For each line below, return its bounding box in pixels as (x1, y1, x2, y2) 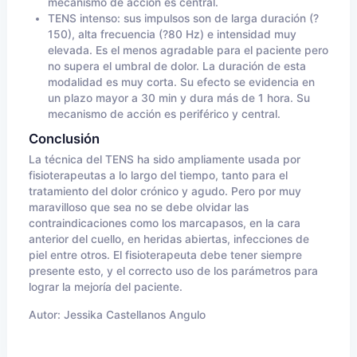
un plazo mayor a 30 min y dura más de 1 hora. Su (48, 92, 310, 104)
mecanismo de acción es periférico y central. (48, 108, 280, 120)
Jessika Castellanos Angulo (64, 308, 206, 321)
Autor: (29, 308, 64, 321)
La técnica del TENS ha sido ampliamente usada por (29, 153, 300, 166)
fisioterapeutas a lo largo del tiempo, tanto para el (29, 169, 288, 182)
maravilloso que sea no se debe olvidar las (29, 201, 249, 214)
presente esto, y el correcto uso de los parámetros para (29, 265, 318, 277)
